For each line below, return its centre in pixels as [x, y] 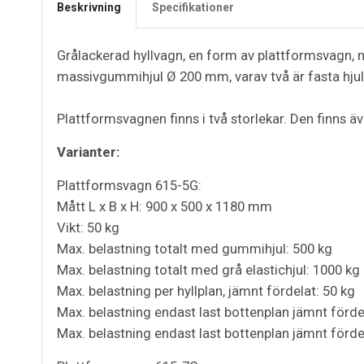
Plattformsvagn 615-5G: [129, 186]
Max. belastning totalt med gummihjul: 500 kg [195, 249]
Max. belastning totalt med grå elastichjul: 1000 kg [208, 270]
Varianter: [88, 152]
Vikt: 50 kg [88, 228]
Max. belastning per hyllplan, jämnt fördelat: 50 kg [206, 291]
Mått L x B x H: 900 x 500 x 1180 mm [165, 207]
